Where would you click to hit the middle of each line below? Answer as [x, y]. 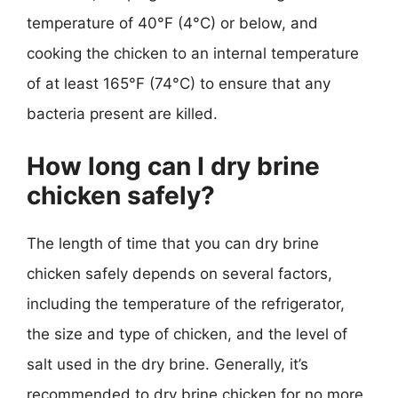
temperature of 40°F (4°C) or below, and [172, 23]
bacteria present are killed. [122, 114]
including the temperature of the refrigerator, [186, 303]
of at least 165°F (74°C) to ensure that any [179, 84]
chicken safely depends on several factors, [179, 273]
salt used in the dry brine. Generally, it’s [167, 364]
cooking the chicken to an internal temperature [193, 53]
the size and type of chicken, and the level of [187, 334]
